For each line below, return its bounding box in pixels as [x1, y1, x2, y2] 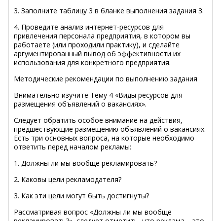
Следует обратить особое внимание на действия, [14, 115, 183, 125]
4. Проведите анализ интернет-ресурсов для [14, 22, 164, 32]
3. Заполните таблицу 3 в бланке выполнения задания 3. [14, 5, 204, 15]
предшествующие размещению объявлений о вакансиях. [14, 124, 206, 134]
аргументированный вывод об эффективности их [14, 48, 181, 58]
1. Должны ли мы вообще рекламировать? [14, 158, 157, 168]
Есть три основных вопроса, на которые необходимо [14, 133, 194, 143]
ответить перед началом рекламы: [14, 142, 131, 151]
